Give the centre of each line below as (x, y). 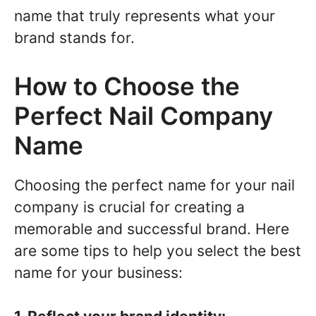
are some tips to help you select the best (158, 250)
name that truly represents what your (145, 16)
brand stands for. (74, 38)
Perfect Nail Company (144, 115)
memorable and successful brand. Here (152, 229)
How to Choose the (127, 86)
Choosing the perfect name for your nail (154, 185)
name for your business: (98, 272)
